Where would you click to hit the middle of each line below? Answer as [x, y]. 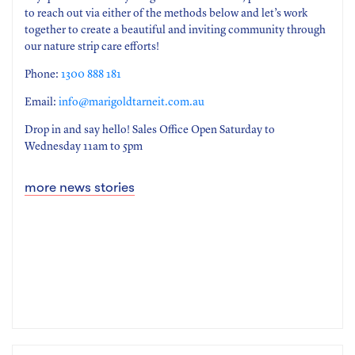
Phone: [43, 74]
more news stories [80, 187]
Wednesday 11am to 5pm [84, 147]
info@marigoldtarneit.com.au [132, 102]
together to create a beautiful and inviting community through [175, 30]
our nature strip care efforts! [92, 47]
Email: [42, 102]
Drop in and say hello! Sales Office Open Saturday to [150, 130]
